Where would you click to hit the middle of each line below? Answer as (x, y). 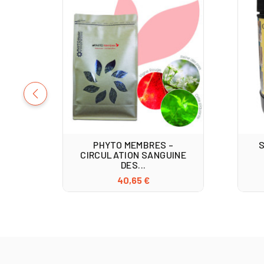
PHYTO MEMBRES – (133, 145)
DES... (133, 165)
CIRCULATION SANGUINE (133, 155)
